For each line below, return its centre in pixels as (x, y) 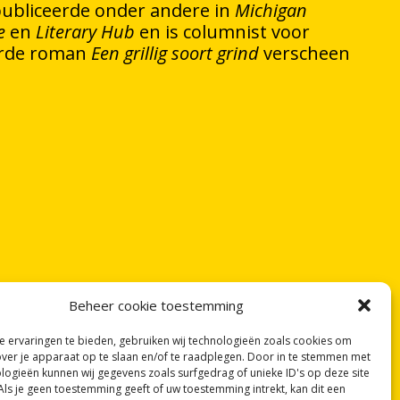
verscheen (304, 53)
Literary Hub (85, 32)
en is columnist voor (222, 32)
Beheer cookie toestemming (156, 305)
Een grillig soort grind (175, 53)
